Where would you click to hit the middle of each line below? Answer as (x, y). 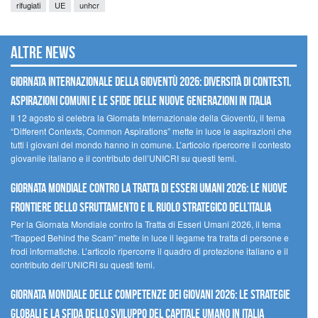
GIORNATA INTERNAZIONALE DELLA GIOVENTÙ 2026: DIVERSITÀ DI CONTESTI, (151, 82)
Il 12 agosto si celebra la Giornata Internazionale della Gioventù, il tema (148, 118)
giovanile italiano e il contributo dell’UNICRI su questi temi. (124, 158)
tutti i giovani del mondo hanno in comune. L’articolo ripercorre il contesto (151, 145)
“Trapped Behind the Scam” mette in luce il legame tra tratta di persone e (150, 238)
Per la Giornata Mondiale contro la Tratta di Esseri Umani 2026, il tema (146, 224)
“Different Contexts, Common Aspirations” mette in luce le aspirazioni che (151, 131)
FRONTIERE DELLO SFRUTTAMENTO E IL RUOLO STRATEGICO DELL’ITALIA (141, 208)
